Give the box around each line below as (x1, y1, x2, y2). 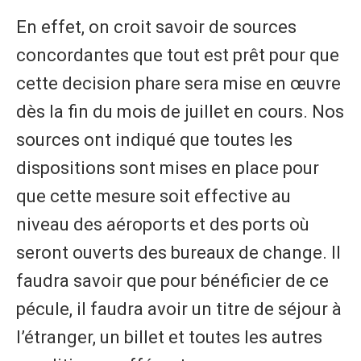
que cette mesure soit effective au (16, 186, 291, 207)
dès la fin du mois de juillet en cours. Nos (16, 102, 344, 122)
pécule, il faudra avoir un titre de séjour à (16, 299, 342, 320)
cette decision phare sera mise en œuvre (16, 73, 341, 94)
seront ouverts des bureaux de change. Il (16, 243, 341, 263)
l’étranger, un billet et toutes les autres (16, 327, 322, 348)
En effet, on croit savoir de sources (16, 17, 297, 38)
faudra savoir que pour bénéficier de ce (16, 271, 329, 292)
